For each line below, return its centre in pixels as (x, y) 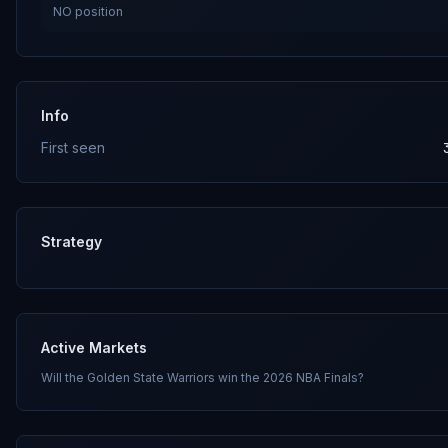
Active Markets (94, 347)
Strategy (71, 241)
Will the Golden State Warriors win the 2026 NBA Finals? (202, 377)
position (97, 11)
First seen (73, 147)
